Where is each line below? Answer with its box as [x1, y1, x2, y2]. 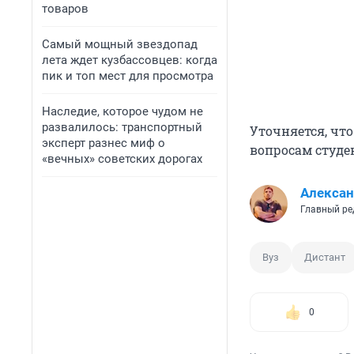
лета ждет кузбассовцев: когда [42, 53, 217, 67]
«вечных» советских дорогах [42, 152, 202, 166]
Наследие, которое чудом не [42, 104, 203, 119]
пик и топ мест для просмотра [42, 69, 213, 83]
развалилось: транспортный [42, 120, 202, 134]
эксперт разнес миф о [42, 136, 165, 150]
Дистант [304, 251, 345, 264]
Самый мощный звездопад [42, 37, 198, 51]
